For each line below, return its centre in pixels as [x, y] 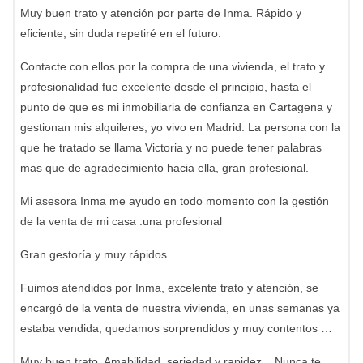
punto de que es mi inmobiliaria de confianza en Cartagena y [176, 107]
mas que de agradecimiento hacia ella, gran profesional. [164, 168]
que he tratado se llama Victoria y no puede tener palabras [171, 147]
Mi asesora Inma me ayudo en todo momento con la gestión [175, 201]
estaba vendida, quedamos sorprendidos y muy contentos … [176, 328]
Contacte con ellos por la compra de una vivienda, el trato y [173, 66]
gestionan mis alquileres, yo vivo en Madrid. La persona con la [180, 127]
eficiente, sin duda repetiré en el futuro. [121, 33]
